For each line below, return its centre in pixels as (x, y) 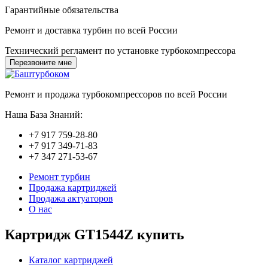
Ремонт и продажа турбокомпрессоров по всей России (116, 94)
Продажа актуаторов (71, 198)
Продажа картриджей (73, 188)
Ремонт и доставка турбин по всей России (91, 30)
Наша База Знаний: (44, 115)
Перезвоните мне (41, 63)
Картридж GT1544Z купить (95, 234)
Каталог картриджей (71, 260)
